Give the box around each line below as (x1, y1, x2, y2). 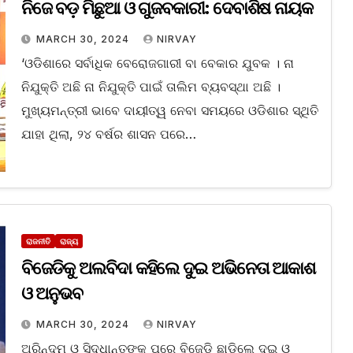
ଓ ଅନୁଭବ (20, 283, 84, 305)
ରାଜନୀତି (25, 236, 50, 247)
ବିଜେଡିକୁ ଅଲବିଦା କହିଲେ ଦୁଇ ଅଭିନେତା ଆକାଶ (20, 258, 316, 280)
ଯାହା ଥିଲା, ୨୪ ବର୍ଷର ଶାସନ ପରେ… (20, 126, 196, 143)
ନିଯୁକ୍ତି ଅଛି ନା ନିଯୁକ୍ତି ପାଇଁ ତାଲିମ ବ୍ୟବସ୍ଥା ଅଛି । (20, 79, 281, 95)
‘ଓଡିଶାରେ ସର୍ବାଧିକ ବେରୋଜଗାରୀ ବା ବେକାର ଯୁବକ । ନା (20, 55, 294, 72)
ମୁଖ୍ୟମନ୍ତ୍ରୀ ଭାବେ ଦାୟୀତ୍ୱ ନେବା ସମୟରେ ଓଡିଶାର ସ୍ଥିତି (20, 102, 318, 119)
